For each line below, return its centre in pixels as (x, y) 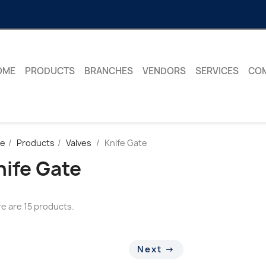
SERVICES (217, 71)
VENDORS (164, 71)
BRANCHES (108, 71)
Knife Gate (126, 143)
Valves (80, 143)
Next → (156, 250)
